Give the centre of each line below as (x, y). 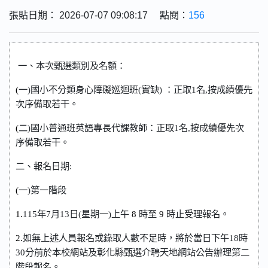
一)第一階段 (42, 190)
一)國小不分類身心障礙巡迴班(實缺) (92, 89)
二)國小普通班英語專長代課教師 (83, 128)
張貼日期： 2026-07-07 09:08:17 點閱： (99, 15)
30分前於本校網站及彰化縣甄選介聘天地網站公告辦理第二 (133, 252)
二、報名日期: (44, 166)
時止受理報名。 (198, 214)
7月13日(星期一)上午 (89, 214)
